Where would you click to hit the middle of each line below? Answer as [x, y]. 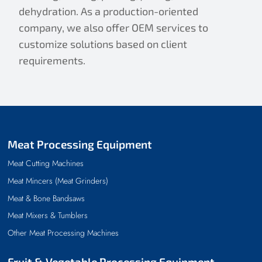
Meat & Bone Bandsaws [46, 198]
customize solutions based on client [103, 44]
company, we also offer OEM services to [113, 27]
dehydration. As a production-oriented [108, 11]
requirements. [52, 60]
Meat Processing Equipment [80, 144]
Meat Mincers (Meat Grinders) [58, 180]
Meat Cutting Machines [46, 163]
